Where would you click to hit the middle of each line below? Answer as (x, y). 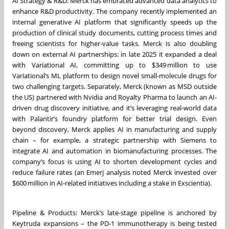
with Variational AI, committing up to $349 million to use (114, 65)
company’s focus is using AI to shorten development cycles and (114, 161)
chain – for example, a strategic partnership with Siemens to (114, 140)
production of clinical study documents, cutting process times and (114, 32)
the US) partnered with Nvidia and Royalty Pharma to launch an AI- (114, 97)
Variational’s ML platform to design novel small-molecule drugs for (114, 75)
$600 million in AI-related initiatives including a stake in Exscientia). (112, 183)
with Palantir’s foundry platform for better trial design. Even (114, 118)
